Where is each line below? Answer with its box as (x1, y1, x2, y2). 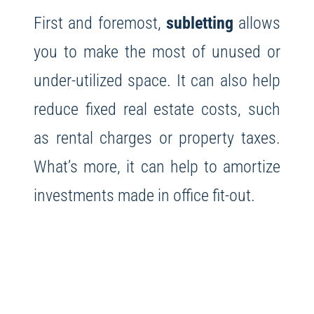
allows (233, 13, 281, 34)
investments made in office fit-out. (33, 185, 255, 206)
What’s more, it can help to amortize (33, 156, 281, 177)
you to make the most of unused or (33, 41, 281, 62)
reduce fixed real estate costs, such (33, 99, 281, 120)
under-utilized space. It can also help (33, 70, 281, 91)
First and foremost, (33, 13, 166, 34)
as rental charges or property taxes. (33, 128, 281, 149)
